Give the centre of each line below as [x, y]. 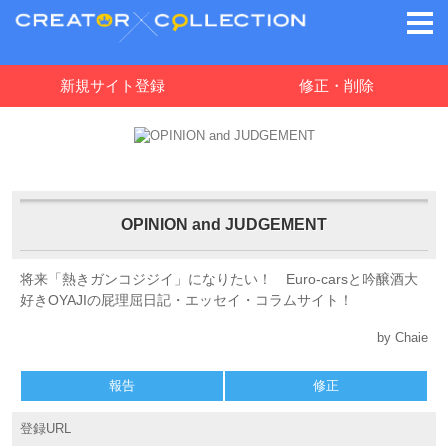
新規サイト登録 [112, 85]
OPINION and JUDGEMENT [224, 224]
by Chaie [402, 337]
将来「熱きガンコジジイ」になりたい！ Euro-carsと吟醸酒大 [219, 279]
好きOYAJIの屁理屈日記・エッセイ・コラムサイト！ [186, 300]
